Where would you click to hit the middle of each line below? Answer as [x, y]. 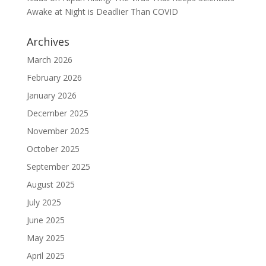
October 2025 [53, 148]
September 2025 [58, 166]
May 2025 [45, 237]
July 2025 [44, 202]
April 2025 [45, 255]
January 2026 [51, 95]
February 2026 [54, 77]
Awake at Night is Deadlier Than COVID [102, 11]
